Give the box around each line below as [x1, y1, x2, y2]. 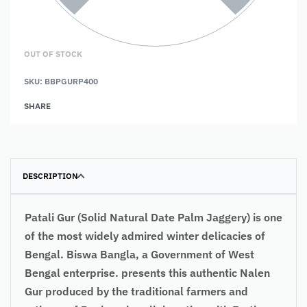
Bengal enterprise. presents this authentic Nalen [25, 265, 270, 280]
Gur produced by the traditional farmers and [25, 284, 248, 298]
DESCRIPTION [23, 170, 78, 181]
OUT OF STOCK [24, 48, 82, 59]
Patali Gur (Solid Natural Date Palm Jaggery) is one [25, 210, 282, 224]
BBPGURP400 [45, 75, 98, 86]
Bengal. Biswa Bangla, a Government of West [25, 247, 254, 261]
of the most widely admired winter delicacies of [25, 228, 265, 243]
